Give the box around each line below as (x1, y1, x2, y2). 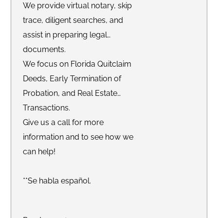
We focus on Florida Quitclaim (23, 59, 132, 69)
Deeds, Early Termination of (23, 73, 122, 83)
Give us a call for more (23, 117, 104, 127)
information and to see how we (23, 132, 134, 142)
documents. (23, 44, 66, 54)
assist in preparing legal (23, 30, 108, 39)
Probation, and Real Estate (23, 88, 118, 98)
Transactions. (23, 103, 71, 112)
